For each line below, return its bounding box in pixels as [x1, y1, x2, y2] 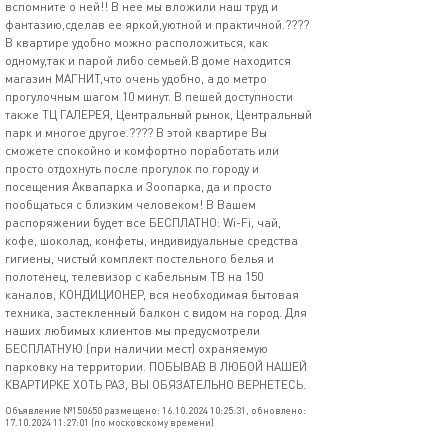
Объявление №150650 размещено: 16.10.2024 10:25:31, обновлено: [5, 404, 306, 416]
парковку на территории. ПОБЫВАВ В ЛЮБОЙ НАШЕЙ [5, 359, 307, 374]
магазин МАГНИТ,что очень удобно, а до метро [5, 71, 267, 86]
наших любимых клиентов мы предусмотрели [5, 323, 260, 338]
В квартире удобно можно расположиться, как [5, 35, 268, 50]
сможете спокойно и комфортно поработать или [5, 143, 279, 158]
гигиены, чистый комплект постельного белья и [5, 251, 274, 266]
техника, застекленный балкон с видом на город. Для [5, 305, 307, 320]
